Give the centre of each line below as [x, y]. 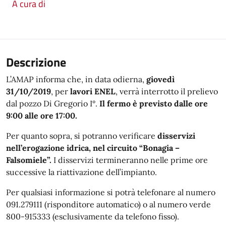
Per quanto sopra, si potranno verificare [82, 136]
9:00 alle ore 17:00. [42, 116]
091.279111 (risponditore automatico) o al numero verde [108, 204]
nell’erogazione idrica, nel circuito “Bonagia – [93, 148]
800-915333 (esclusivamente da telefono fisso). [93, 216]
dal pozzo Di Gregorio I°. [53, 103]
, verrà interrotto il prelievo [167, 91]
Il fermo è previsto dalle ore [154, 103]
